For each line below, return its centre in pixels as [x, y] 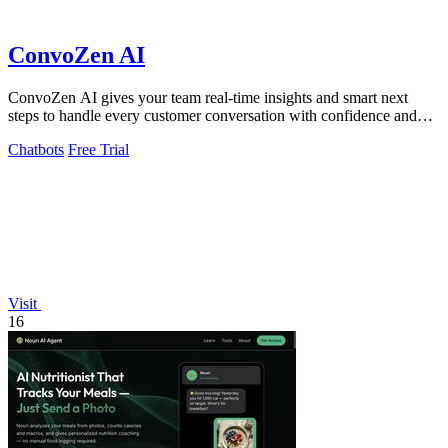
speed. [28, 134]
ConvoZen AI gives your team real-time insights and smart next [208, 98]
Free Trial [98, 150]
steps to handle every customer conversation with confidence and [212, 116]
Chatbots [36, 150]
